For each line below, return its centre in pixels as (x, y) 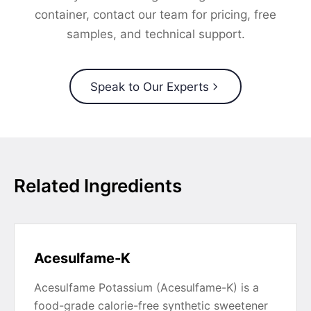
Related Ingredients (98, 186)
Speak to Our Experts (149, 86)
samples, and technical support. (155, 34)
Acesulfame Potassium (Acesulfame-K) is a (146, 287)
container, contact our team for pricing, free (155, 15)
